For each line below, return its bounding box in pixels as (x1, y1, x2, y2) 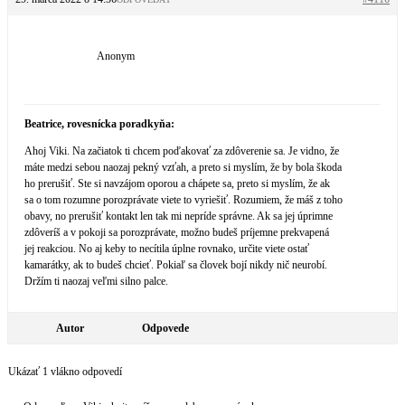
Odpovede (142, 322, 189, 334)
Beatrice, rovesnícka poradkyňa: (24, 118, 174, 130)
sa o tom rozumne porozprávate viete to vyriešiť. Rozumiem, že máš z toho (24, 193, 343, 206)
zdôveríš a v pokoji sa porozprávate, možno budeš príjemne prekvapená (24, 226, 329, 239)
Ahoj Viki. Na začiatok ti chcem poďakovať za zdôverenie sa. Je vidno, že (24, 145, 339, 157)
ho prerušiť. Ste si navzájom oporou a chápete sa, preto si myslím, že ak (24, 177, 330, 190)
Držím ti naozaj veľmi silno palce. (24, 275, 168, 287)
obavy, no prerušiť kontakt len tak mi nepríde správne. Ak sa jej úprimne (24, 210, 333, 222)
